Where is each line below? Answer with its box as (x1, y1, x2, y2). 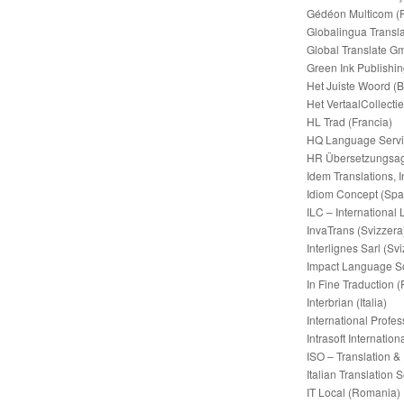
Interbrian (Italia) (307, 293, 387, 309)
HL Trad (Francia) (307, 113, 392, 129)
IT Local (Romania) (307, 383, 400, 399)
